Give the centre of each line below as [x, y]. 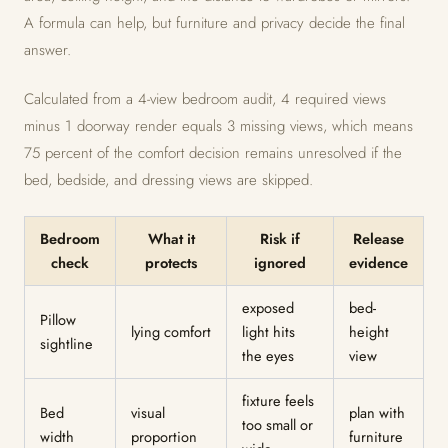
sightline [66, 343]
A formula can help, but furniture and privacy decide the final [214, 23]
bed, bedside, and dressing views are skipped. [168, 180]
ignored [280, 262]
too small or [277, 424]
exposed [267, 307]
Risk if [280, 238]
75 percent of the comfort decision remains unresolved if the [213, 153]
